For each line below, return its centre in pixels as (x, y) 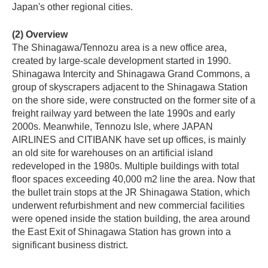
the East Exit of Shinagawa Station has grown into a (121, 232)
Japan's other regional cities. (72, 7)
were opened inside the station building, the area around (131, 219)
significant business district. (70, 245)
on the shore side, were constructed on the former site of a (134, 100)
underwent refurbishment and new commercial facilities (128, 205)
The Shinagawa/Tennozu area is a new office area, (119, 48)
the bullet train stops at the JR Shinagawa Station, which (131, 192)
